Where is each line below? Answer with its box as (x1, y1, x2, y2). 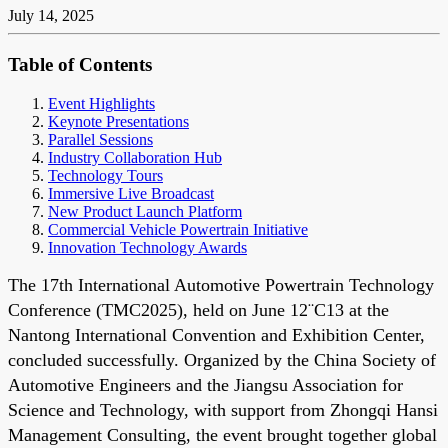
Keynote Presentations (48, 112, 189, 130)
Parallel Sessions (48, 130, 153, 148)
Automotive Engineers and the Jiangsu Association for (8, 374, 403, 395)
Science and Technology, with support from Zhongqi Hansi (8, 399, 438, 420)
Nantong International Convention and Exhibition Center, (8, 324, 425, 345)
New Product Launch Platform (48, 202, 242, 220)
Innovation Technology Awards (48, 238, 247, 256)
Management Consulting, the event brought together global (8, 424, 437, 445)
